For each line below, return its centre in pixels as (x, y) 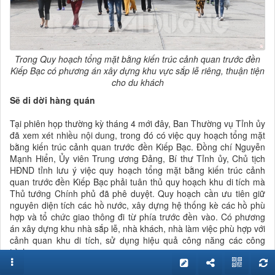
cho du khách (137, 82)
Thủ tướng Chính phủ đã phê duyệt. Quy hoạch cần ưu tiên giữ (137, 193)
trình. (20, 251)
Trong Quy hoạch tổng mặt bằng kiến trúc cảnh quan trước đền (137, 59)
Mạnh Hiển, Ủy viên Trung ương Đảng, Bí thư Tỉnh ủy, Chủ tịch (137, 158)
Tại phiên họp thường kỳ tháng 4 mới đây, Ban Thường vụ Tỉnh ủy (137, 123)
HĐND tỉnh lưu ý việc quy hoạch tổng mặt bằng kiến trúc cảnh (137, 170)
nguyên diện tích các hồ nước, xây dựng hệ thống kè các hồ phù (137, 205)
